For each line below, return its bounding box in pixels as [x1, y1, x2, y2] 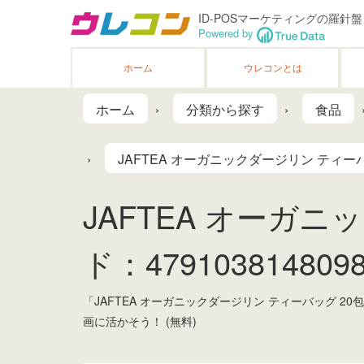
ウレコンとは [243, 60, 302, 74]
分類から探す [186, 100, 264, 119]
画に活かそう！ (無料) [83, 313, 197, 330]
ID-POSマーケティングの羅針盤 [198, 10, 362, 26]
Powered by [198, 25, 257, 41]
